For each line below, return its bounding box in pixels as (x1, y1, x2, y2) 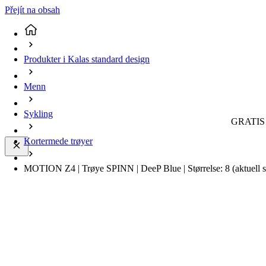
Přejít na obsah (5, 5, 60, 15)
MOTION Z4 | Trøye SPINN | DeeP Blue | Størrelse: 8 (24, 163, 232, 174)
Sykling (24, 109, 53, 119)
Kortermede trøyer (24, 136, 93, 147)
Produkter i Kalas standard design (24, 54, 150, 65)
